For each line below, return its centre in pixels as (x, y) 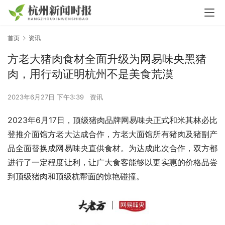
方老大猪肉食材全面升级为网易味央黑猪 (107, 59)
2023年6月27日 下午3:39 (47, 97)
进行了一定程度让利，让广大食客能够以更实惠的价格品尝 (113, 162)
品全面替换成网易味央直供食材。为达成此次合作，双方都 (113, 148)
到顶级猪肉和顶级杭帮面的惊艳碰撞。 (76, 177)
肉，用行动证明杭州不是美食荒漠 (90, 74)
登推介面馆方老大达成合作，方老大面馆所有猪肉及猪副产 (113, 134)
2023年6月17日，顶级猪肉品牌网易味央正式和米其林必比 (113, 120)
